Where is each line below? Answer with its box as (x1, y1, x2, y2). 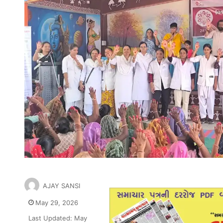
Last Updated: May (28, 214, 87, 222)
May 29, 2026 (35, 198, 78, 207)
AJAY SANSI (42, 181, 80, 190)
